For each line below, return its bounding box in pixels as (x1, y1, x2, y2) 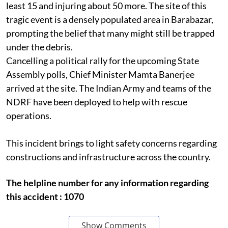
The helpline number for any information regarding (6, 177, 209, 188)
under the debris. (6, 41, 73, 52)
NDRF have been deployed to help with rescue (6, 96, 187, 107)
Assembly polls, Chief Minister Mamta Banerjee (6, 68, 194, 80)
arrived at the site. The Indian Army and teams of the (6, 82, 211, 94)
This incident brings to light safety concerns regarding (6, 137, 217, 149)
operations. (6, 109, 51, 121)
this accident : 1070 (6, 190, 84, 202)
